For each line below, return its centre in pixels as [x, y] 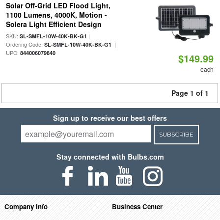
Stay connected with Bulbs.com [110, 157]
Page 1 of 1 [190, 93]
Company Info [26, 206]
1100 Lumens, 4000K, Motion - [56, 15]
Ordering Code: [25, 44]
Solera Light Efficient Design [54, 24]
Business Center [137, 206]
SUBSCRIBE [176, 134]
